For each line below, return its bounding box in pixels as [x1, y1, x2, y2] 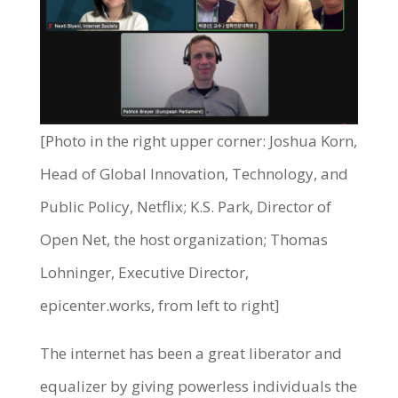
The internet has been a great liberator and [39, 342, 342, 363]
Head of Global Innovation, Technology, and [39, 163, 348, 184]
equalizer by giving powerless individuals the [39, 375, 357, 396]
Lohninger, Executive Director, [39, 261, 249, 283]
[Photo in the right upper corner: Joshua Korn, [39, 130, 357, 151]
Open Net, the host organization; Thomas [39, 228, 328, 250]
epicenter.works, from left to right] [39, 294, 280, 315]
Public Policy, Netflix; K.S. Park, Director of [39, 195, 331, 217]
